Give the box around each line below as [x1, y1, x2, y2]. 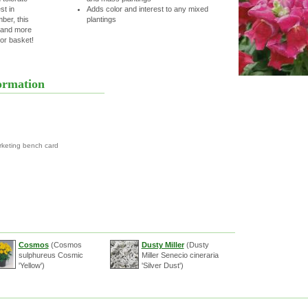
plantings [86, 15, 116, 23]
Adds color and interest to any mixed [86, 5, 208, 13]
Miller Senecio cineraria [141, 251, 219, 259]
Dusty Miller [141, 241, 184, 249]
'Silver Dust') [141, 261, 184, 269]
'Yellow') [18, 261, 45, 269]
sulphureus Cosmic [18, 251, 83, 259]
